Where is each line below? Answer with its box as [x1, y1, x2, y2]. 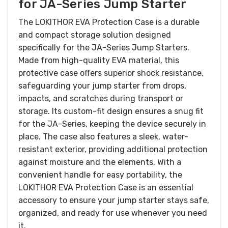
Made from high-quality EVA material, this [18, 55, 179, 65]
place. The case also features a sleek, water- [18, 131, 188, 141]
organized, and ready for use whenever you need [18, 208, 207, 218]
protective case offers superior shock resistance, [18, 68, 204, 78]
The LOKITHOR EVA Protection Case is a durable [18, 17, 199, 27]
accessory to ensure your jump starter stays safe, [18, 195, 209, 205]
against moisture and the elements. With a [18, 157, 181, 167]
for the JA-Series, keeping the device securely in [18, 119, 206, 129]
